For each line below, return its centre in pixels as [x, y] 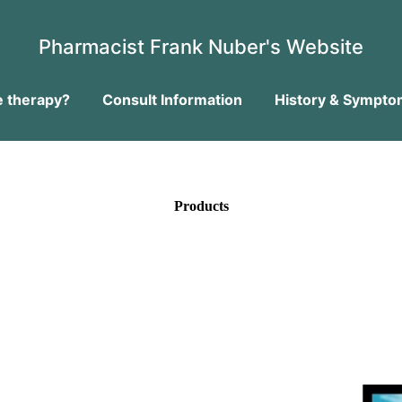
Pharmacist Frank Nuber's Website [201, 47]
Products [201, 206]
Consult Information [172, 100]
